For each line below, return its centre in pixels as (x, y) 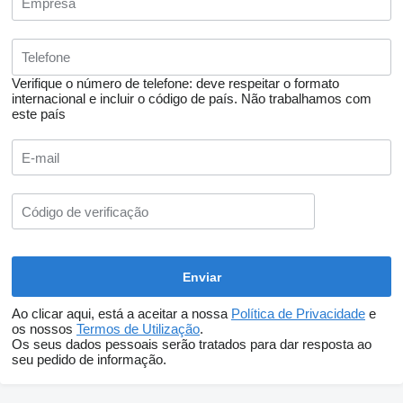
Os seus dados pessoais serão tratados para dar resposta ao (192, 345)
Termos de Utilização (138, 329)
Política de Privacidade (298, 314)
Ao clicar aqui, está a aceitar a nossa (121, 314)
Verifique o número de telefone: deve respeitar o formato (175, 84)
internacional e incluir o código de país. (125, 99)
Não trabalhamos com (306, 99)
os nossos (44, 329)
